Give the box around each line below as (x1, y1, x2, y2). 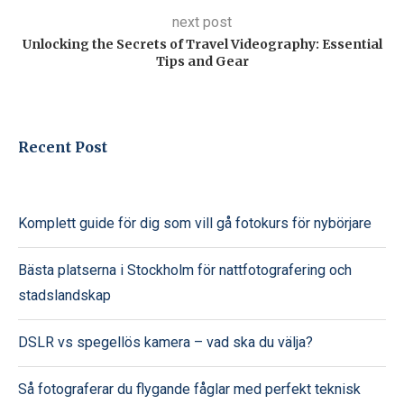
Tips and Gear (155, 52, 249, 69)
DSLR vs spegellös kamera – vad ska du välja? (18, 333, 313, 351)
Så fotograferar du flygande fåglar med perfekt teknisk (18, 380, 361, 398)
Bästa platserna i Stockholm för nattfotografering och (18, 261, 352, 279)
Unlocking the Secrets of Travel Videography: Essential (22, 35, 382, 52)
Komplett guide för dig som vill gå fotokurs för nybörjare (18, 214, 372, 232)
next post (172, 13, 232, 31)
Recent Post (18, 137, 107, 156)
